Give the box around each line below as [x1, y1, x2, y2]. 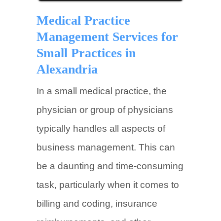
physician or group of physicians [37, 105, 173, 115]
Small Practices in [37, 46, 136, 60]
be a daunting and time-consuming [37, 161, 184, 171]
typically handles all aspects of [37, 123, 165, 134]
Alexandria [37, 62, 98, 76]
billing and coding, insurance [37, 198, 157, 209]
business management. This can [37, 142, 175, 152]
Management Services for [37, 30, 178, 44]
